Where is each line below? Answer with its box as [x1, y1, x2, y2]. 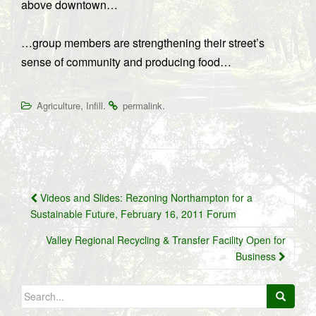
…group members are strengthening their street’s [21, 35, 265, 51]
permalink [123, 99, 162, 112]
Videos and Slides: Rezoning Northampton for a [37, 190, 253, 205]
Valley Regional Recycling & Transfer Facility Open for [46, 233, 286, 247]
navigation [20, 202, 111, 230]
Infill [86, 99, 103, 112]
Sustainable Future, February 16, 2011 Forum [30, 207, 236, 221]
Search [20, 284, 52, 298]
